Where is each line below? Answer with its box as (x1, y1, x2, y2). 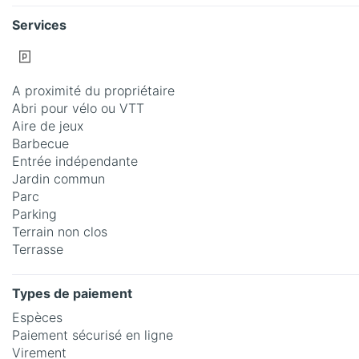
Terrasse (12, 241, 63, 258)
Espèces (12, 309, 63, 326)
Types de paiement (12, 285, 132, 302)
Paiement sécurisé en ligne (12, 327, 173, 344)
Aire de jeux (12, 118, 83, 135)
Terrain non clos (12, 224, 107, 240)
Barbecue (12, 135, 69, 152)
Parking (12, 206, 57, 223)
